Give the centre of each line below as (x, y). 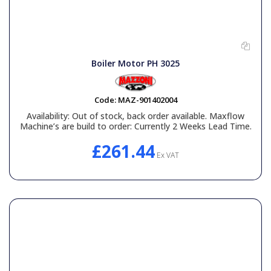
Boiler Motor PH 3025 (135, 63)
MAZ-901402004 (147, 100)
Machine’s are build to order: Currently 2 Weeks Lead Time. (135, 126)
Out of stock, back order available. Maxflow (157, 116)
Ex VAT (167, 155)
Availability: (48, 116)
